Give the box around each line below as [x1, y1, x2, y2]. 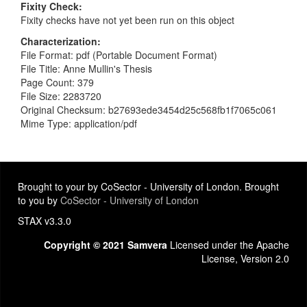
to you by [18, 193, 60, 207]
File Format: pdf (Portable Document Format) [21, 47, 217, 62]
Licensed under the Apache [167, 238, 289, 251]
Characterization [21, 34, 97, 48]
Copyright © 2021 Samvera [44, 238, 167, 251]
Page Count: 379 [21, 75, 94, 89]
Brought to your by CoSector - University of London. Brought [18, 180, 279, 193]
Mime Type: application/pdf [21, 116, 137, 130]
